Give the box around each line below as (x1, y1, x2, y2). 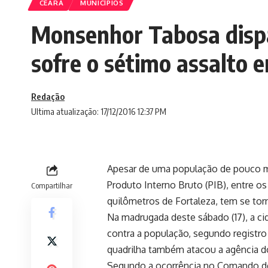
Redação (31, 91, 65, 102)
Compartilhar (31, 181, 72, 191)
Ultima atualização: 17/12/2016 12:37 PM (31, 106, 166, 117)
